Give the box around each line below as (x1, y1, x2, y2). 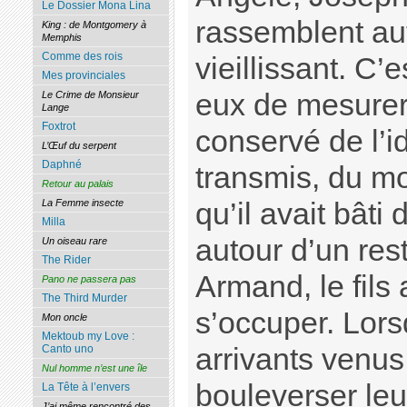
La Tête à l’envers (41, 381, 130, 394)
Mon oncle (41, 312, 87, 323)
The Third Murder (41, 292, 127, 305)
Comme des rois (41, 50, 123, 64)
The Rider (41, 253, 91, 267)
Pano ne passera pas (41, 273, 136, 285)
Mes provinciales (41, 69, 125, 83)
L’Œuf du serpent (41, 140, 116, 152)
